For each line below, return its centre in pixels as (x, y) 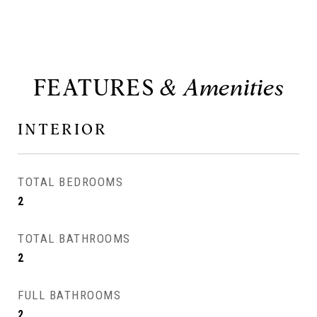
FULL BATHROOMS (69, 295)
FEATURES (94, 87)
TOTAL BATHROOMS (74, 238)
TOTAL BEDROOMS (70, 182)
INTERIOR (63, 129)
